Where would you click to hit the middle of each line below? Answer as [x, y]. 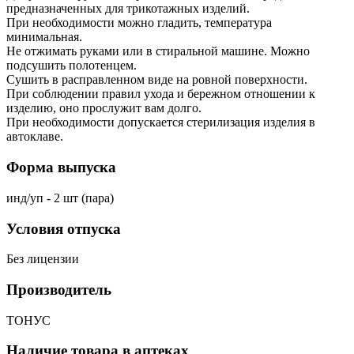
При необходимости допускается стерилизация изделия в [161, 122]
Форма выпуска [61, 168]
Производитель [59, 289]
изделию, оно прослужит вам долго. [104, 108]
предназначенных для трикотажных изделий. [128, 9]
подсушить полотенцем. [72, 66]
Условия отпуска [64, 228]
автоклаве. [35, 137]
